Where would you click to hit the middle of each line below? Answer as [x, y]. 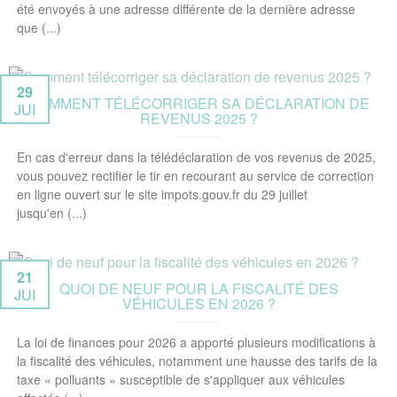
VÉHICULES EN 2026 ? [198, 304]
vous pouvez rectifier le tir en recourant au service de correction [195, 175]
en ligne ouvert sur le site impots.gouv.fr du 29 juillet [162, 194]
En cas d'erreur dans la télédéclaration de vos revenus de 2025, [196, 157]
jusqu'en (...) [52, 213]
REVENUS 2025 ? [198, 118]
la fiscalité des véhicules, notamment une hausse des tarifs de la [197, 361]
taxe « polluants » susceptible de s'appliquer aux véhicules [181, 379]
